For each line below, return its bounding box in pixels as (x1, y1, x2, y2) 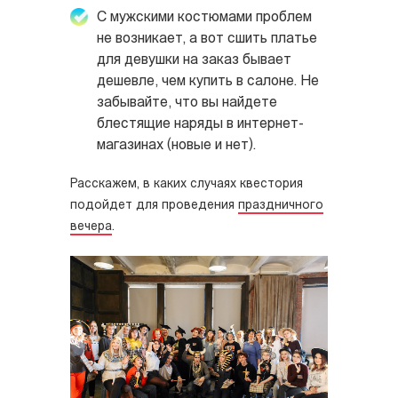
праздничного (238, 199, 323, 213)
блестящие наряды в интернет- (97, 117, 304, 132)
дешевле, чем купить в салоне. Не (97, 75, 319, 90)
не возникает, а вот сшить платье (97, 32, 317, 47)
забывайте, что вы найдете (97, 96, 277, 111)
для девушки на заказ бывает (97, 53, 291, 68)
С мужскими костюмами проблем (97, 11, 312, 26)
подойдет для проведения (70, 199, 238, 213)
